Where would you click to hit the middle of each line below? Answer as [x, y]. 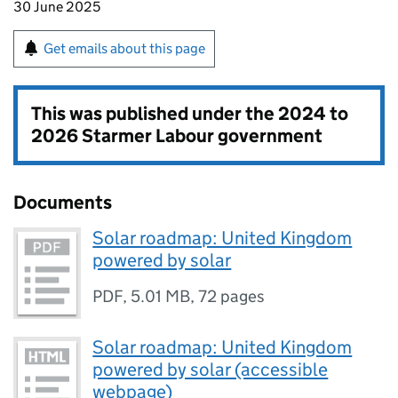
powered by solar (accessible [211, 370]
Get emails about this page [124, 48]
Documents [63, 203]
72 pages [232, 296]
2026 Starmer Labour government [177, 136]
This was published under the [155, 114]
